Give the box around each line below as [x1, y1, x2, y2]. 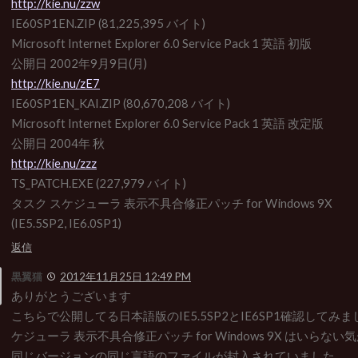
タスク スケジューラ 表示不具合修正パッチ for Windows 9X [11, 195, 332, 210]
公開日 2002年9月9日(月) [11, 55, 147, 70]
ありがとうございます [11, 288, 131, 304]
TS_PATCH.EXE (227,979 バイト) [11, 175, 186, 190]
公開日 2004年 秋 [11, 135, 105, 150]
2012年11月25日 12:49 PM [60, 269, 191, 283]
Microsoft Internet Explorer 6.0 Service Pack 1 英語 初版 [11, 35, 312, 50]
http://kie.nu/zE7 [11, 75, 100, 90]
